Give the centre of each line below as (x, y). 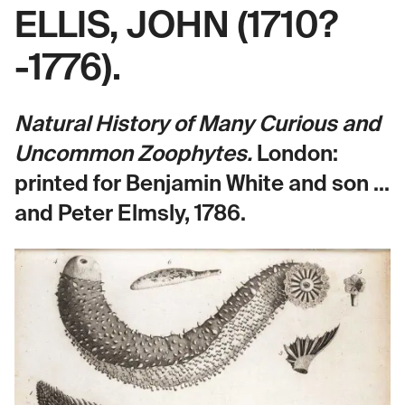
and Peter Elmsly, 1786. (130, 214)
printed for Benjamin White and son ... (202, 184)
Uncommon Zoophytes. (133, 154)
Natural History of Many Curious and (198, 124)
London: (295, 154)
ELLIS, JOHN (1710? (176, 27)
